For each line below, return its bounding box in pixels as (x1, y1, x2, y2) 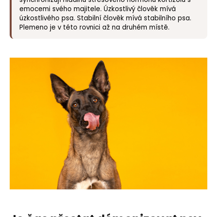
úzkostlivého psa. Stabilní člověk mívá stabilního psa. (19, 13, 191, 23)
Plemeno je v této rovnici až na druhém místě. (19, 22, 170, 32)
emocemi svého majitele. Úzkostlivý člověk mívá (19, 4, 176, 14)
